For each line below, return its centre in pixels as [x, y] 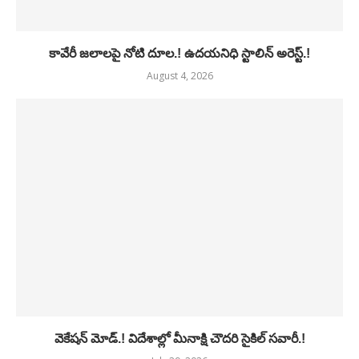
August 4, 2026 [179, 75]
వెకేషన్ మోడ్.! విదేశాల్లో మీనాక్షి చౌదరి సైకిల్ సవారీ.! [179, 338]
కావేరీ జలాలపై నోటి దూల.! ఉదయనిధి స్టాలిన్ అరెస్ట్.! [179, 53]
